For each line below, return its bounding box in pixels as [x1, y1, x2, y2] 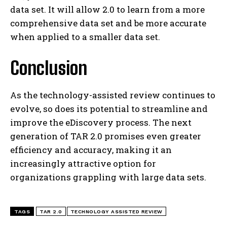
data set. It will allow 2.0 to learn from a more [10, 4, 205, 16]
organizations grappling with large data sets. [10, 171, 208, 183]
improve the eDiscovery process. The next [10, 117, 192, 129]
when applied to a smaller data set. [10, 31, 162, 43]
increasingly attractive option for [10, 158, 156, 170]
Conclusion [10, 57, 87, 80]
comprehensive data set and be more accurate [10, 17, 206, 29]
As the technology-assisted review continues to [10, 89, 215, 101]
